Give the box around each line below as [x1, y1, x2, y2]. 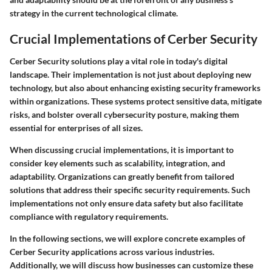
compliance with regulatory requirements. [10, 211, 168, 222]
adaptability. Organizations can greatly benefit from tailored [10, 171, 234, 182]
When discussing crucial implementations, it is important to [10, 144, 234, 155]
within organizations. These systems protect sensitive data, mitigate [10, 96, 262, 107]
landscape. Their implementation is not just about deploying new [10, 69, 251, 80]
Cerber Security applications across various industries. [10, 246, 214, 257]
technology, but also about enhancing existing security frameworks [10, 83, 260, 93]
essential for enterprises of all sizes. [10, 123, 143, 134]
